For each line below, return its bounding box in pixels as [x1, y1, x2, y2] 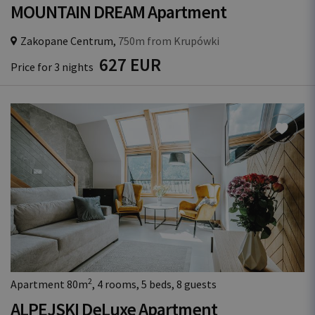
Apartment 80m [11, 277, 88, 291]
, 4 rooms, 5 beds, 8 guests [92, 277, 217, 291]
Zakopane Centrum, [20, 34, 116, 48]
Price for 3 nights [11, 60, 96, 74]
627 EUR [99, 53, 161, 76]
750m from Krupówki [116, 34, 219, 48]
